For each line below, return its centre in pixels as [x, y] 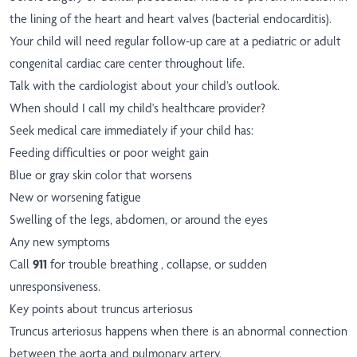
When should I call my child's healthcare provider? [137, 108]
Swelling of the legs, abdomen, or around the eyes [139, 220]
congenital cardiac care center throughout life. [127, 64]
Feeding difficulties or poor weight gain [109, 153]
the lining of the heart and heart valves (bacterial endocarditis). [171, 19]
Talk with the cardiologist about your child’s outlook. [145, 86]
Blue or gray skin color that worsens [101, 175]
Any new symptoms [60, 242]
